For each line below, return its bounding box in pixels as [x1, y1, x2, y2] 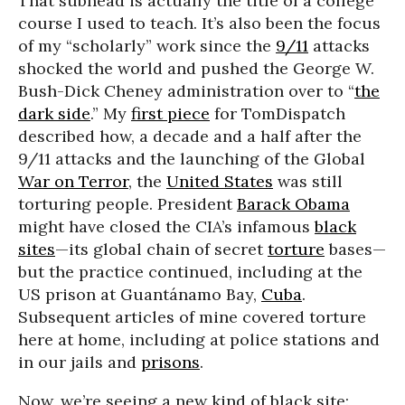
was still [273, 170, 343, 192]
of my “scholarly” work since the [18, 34, 276, 56]
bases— [325, 238, 386, 259]
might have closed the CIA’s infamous [18, 215, 315, 237]
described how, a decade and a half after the [18, 125, 362, 146]
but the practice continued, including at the [18, 260, 363, 282]
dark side [18, 102, 90, 124]
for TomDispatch [210, 102, 345, 124]
